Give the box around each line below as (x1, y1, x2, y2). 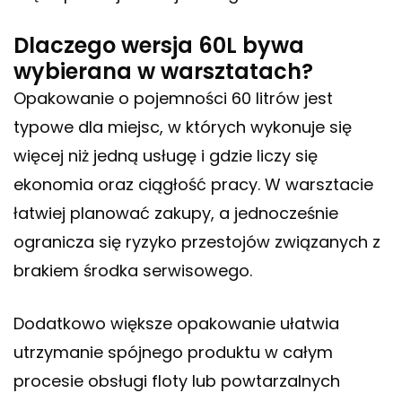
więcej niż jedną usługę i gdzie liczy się (13, 144, 318, 168)
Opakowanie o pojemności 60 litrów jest (13, 87, 333, 110)
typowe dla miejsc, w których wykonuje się (13, 116, 352, 139)
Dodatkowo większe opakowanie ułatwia (13, 312, 339, 336)
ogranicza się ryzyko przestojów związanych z (13, 231, 380, 254)
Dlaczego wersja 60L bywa (13, 31, 304, 61)
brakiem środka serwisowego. (13, 259, 252, 283)
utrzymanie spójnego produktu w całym (13, 341, 333, 364)
